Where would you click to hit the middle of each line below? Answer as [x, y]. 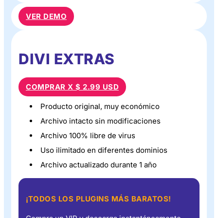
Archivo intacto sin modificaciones [100, 121]
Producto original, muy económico [100, 106]
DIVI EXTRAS [67, 59]
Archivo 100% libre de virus [88, 135]
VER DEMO [46, 16]
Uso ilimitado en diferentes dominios [104, 150]
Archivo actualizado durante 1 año [99, 164]
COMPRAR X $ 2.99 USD [72, 87]
